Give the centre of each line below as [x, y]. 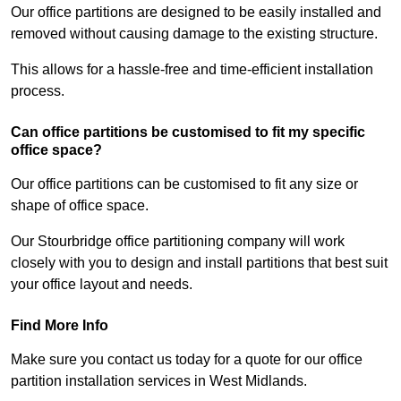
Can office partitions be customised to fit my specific [188, 132]
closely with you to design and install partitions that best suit [199, 263]
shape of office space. [81, 206]
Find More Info [60, 326]
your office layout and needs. [102, 285]
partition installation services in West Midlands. [159, 381]
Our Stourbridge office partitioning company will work [178, 242]
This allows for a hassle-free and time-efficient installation [192, 70]
